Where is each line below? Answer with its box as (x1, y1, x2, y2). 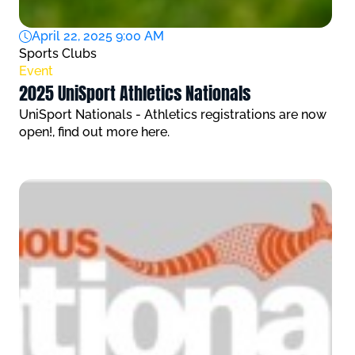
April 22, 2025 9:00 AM (32, 29, 164, 44)
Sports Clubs (19, 46, 97, 61)
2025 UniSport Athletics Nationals (19, 80, 250, 106)
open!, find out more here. (19, 124, 170, 139)
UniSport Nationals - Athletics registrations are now (19, 107, 326, 122)
